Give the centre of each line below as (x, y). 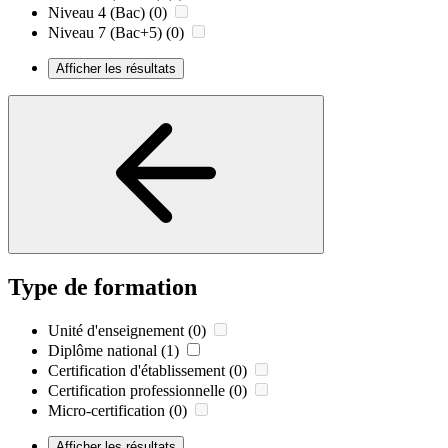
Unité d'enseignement (116, 331)
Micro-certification (106, 411)
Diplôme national (102, 351)
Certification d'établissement (136, 371)
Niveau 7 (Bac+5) (105, 32)
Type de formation (102, 286)
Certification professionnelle (136, 391)
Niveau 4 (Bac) (96, 12)
